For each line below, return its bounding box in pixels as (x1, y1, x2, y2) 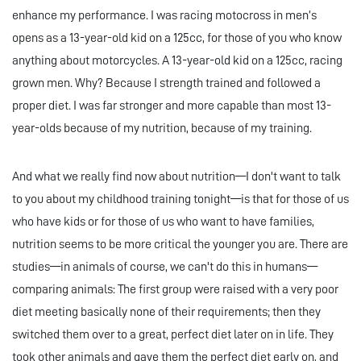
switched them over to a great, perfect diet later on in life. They (12, 328, 334, 342)
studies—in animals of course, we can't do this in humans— (12, 260, 317, 274)
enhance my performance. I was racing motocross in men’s (12, 9, 317, 23)
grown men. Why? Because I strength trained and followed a (12, 77, 321, 90)
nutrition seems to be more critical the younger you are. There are (12, 238, 348, 251)
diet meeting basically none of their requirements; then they (12, 305, 321, 319)
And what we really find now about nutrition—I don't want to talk (12, 170, 341, 184)
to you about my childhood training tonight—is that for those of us (12, 193, 349, 206)
